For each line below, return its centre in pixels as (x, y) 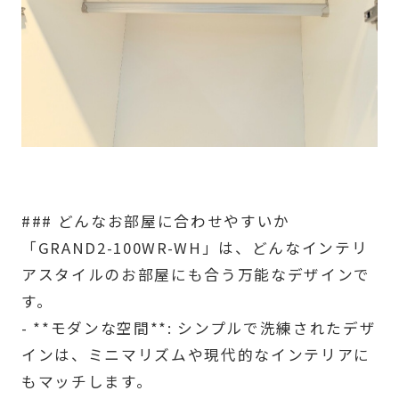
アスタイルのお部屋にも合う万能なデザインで (195, 275)
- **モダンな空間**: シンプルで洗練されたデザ (199, 328)
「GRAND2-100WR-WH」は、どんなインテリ (195, 248)
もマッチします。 (87, 382)
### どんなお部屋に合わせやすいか (155, 221)
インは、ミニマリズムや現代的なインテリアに (195, 355)
